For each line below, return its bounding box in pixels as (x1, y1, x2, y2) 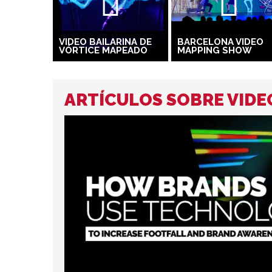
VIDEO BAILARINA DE (59, 36, 152, 47)
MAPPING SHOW (177, 44, 252, 56)
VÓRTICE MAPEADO (59, 44, 148, 56)
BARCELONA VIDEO (177, 36, 263, 47)
